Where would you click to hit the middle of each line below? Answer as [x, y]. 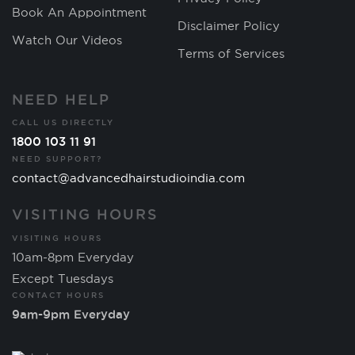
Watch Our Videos [67, 40]
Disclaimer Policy [229, 25]
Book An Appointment [79, 12]
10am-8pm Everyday [73, 257]
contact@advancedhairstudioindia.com [128, 177]
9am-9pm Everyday [71, 315]
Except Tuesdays [63, 278]
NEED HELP [61, 99]
